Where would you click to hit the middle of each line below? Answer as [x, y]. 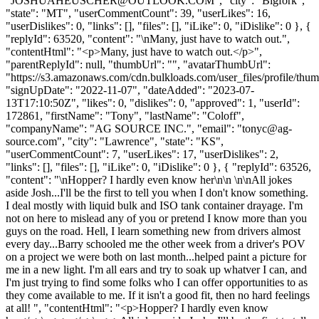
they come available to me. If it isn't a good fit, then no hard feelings [158, 295]
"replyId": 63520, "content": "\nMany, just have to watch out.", [148, 38]
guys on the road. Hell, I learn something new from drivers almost [153, 231]
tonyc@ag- [267, 128]
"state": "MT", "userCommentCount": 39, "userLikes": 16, [138, 13]
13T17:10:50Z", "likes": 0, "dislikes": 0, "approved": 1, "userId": [153, 103]
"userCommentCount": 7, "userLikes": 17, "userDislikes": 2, [142, 154]
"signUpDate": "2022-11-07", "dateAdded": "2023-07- [130, 90]
